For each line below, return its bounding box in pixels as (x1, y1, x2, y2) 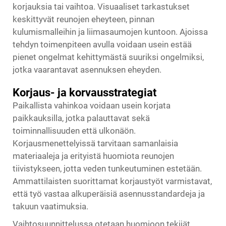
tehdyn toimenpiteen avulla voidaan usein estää (13, 39, 192, 50)
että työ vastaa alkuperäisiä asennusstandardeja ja (13, 189, 205, 199)
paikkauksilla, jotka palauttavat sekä (13, 113, 150, 124)
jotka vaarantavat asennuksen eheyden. (13, 65, 161, 75)
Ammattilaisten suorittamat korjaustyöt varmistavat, (13, 176, 212, 187)
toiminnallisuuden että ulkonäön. (13, 126, 136, 136)
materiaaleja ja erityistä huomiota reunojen (13, 151, 174, 161)
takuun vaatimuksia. (13, 201, 88, 212)
